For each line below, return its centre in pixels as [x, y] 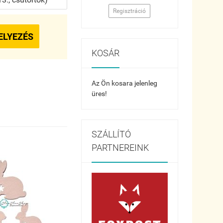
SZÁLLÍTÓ [111, 134]
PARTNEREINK [120, 147]
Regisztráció [130, 11]
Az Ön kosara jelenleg [124, 83]
